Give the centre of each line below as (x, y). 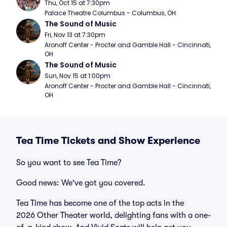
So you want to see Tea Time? (69, 163)
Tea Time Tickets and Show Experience (108, 141)
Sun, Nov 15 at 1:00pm (78, 76)
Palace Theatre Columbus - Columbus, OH (110, 13)
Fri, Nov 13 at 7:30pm (75, 35)
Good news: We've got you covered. (81, 183)
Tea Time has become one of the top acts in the (100, 203)
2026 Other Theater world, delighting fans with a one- (114, 215)
